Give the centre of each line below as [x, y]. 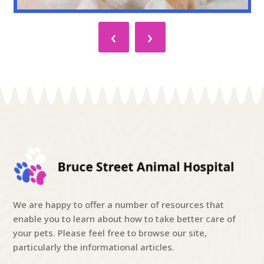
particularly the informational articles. [94, 247]
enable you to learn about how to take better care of [125, 218]
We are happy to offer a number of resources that [119, 204]
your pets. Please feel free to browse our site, [110, 232]
